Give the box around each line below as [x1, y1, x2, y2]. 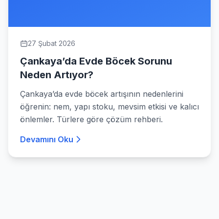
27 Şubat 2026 [28, 39, 75, 47]
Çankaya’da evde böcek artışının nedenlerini [20, 88, 183, 99]
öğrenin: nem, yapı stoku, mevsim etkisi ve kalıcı [20, 101, 199, 111]
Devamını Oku [20, 134, 73, 144]
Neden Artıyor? [20, 68, 93, 81]
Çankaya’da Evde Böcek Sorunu [20, 55, 172, 67]
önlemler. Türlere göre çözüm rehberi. [20, 114, 163, 124]
